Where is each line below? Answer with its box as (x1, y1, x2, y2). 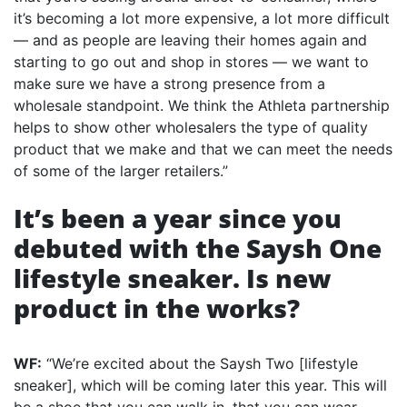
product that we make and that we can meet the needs (14, 140, 392, 159)
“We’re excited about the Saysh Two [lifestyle (42, 354, 358, 373)
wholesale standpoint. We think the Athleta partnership (14, 96, 390, 115)
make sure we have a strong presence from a (14, 74, 325, 94)
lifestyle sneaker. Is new (14, 261, 331, 296)
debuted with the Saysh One (14, 231, 382, 266)
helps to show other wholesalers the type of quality (14, 118, 368, 137)
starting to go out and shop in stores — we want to (14, 53, 369, 72)
